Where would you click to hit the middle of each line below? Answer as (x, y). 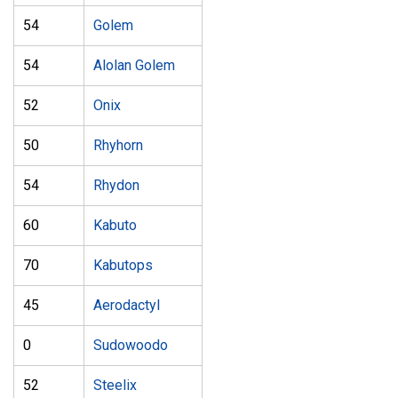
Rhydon (116, 185)
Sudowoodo (131, 345)
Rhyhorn (118, 145)
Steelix (115, 385)
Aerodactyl (127, 305)
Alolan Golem (134, 65)
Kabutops (123, 265)
